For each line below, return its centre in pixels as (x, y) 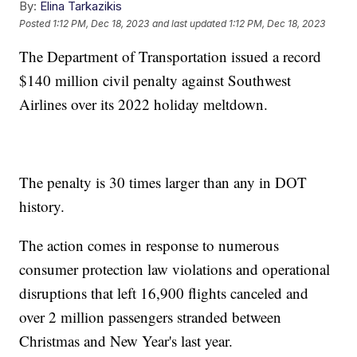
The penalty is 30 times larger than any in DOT (163, 182)
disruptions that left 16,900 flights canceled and (164, 293)
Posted (36, 23)
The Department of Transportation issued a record (171, 57)
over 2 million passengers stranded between (151, 317)
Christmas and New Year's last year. (126, 341)
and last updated (190, 23)
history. (45, 206)
